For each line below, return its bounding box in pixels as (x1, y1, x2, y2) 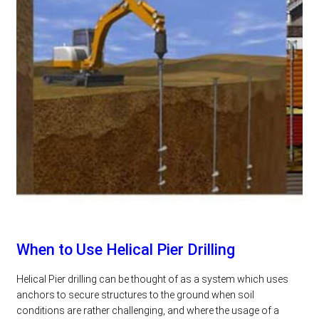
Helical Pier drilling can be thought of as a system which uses (16, 273, 288, 285)
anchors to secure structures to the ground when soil (16, 288, 254, 300)
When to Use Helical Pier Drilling (16, 240, 235, 258)
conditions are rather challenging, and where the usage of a (16, 304, 279, 316)
